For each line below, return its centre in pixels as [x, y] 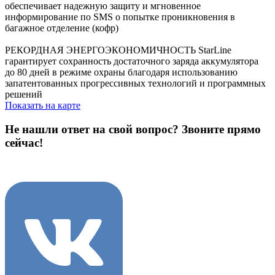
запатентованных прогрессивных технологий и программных [135, 83]
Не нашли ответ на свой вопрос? [93, 129]
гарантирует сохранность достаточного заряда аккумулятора [132, 61]
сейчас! [24, 142]
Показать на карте [43, 105]
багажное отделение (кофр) [62, 28]
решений [24, 94]
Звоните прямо [221, 129]
